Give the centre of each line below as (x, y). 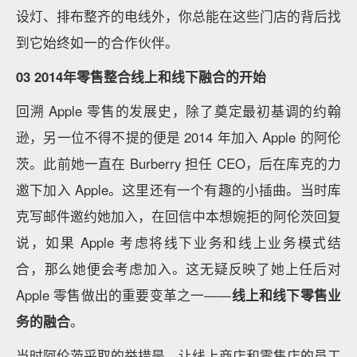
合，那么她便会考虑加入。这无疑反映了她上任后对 (178, 268)
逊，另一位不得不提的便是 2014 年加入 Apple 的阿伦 (178, 137)
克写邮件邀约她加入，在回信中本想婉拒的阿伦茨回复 (178, 216)
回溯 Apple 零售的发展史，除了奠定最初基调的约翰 (178, 110)
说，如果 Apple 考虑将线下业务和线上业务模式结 (178, 242)
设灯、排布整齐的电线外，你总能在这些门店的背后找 (178, 16)
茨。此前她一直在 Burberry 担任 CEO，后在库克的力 (178, 163)
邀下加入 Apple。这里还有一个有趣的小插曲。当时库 (178, 189)
